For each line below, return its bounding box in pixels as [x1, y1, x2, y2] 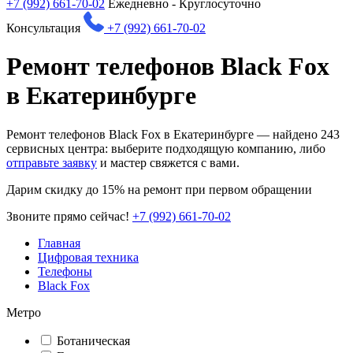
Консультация [6, 21, 80, 35]
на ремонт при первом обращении [124, 182, 312, 196]
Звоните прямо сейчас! [6, 209, 129, 223]
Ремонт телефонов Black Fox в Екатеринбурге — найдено [6, 127, 321, 141]
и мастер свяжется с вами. [97, 155, 240, 169]
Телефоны [38, 264, 92, 278]
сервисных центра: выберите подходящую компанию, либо [6, 141, 325, 155]
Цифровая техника [38, 250, 139, 264]
